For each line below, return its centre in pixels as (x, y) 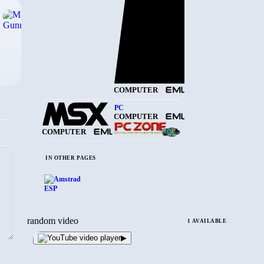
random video (53, 220)
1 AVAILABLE (207, 221)
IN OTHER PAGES (71, 158)
